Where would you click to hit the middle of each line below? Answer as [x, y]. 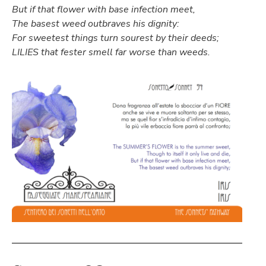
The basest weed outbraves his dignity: [96, 24]
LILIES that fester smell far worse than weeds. [111, 53]
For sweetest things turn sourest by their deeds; [115, 38]
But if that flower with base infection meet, [104, 10]
